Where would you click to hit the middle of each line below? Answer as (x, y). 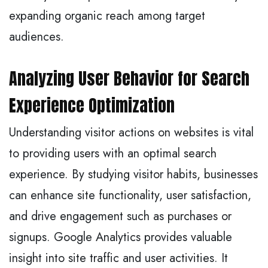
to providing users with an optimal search (113, 153)
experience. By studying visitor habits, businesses (133, 174)
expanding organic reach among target (107, 16)
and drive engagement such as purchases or (120, 216)
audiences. (36, 36)
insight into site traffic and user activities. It (118, 258)
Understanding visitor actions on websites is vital (131, 132)
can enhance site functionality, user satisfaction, (130, 195)
